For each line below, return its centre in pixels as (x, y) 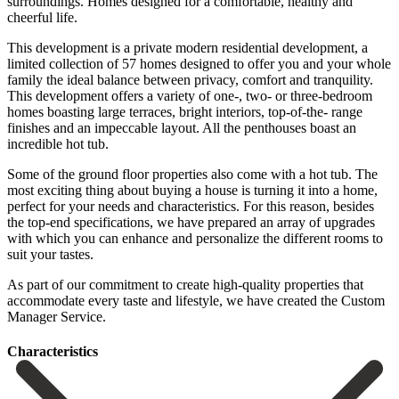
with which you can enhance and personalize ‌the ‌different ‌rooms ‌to (195, 238)
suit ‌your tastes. (50, 254)
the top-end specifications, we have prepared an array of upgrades (191, 222)
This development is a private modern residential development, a (187, 47)
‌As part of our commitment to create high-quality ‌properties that (185, 284)
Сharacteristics (53, 352)
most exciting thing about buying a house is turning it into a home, (192, 190)
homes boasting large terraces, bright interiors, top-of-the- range (185, 111)
